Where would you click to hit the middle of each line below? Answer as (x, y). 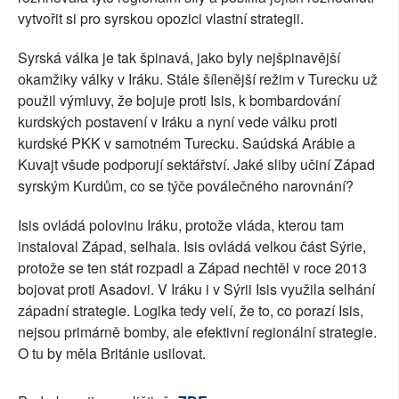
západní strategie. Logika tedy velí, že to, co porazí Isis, (191, 311)
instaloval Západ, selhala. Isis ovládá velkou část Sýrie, (192, 247)
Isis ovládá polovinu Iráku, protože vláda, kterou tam (181, 225)
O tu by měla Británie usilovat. (112, 354)
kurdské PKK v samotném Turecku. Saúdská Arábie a (187, 143)
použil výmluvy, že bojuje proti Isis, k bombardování (179, 101)
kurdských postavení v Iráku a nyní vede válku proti (178, 122)
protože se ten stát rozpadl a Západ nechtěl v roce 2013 (192, 268)
